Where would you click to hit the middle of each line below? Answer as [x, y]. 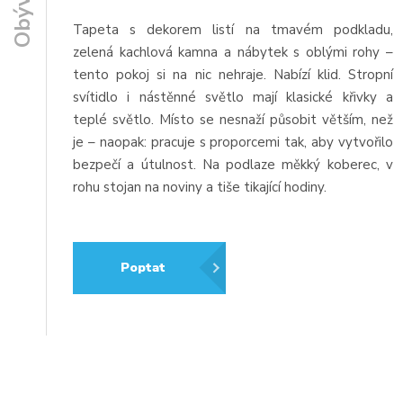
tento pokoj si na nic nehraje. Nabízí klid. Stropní [233, 74]
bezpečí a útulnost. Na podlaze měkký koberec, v [233, 164]
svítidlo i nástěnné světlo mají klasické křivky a [233, 97]
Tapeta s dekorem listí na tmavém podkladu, [233, 29]
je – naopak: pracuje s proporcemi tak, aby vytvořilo [233, 142]
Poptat [143, 268]
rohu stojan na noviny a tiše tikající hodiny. [200, 187]
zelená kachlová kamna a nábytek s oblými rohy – [233, 52]
